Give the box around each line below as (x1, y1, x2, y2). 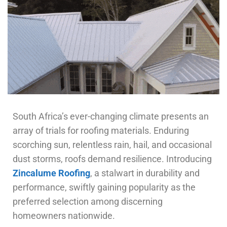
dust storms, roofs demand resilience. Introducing (13, 154, 212, 165)
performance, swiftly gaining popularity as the (13, 182, 196, 193)
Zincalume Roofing (13, 168, 90, 179)
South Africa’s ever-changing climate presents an (13, 111, 209, 122)
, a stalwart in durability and (90, 168, 200, 179)
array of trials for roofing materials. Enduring (13, 125, 189, 136)
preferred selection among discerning (13, 196, 163, 207)
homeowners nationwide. (13, 210, 115, 221)
